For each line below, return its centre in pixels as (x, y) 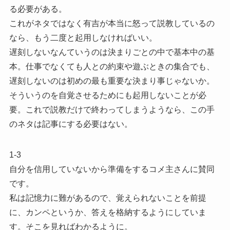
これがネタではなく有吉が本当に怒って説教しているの (112, 23)
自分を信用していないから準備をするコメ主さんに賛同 (112, 169)
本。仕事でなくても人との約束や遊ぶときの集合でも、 (112, 66)
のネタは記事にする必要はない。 (71, 124)
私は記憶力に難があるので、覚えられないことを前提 (108, 198)
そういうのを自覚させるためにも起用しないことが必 (108, 95)
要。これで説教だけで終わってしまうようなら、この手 (112, 109)
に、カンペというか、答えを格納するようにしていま (108, 212)
